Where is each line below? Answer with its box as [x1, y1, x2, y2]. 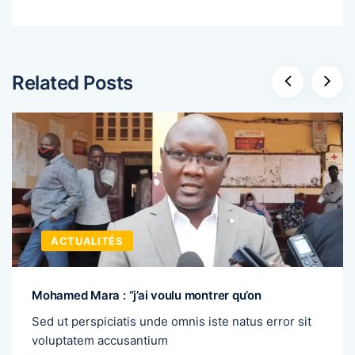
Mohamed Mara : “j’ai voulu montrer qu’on [32, 288, 261, 303]
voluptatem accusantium [32, 333, 168, 349]
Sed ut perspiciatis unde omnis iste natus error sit [32, 314, 311, 330]
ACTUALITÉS [51, 235, 124, 248]
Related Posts [12, 71, 133, 95]
